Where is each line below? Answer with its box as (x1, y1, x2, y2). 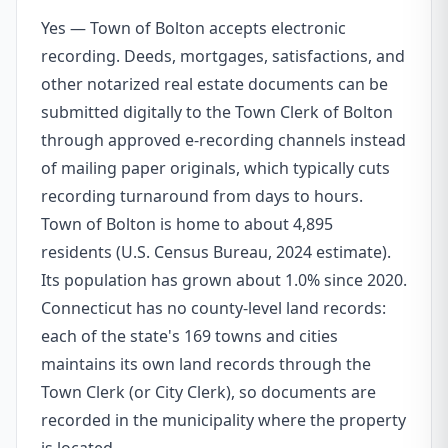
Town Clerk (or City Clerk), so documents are (41, 381, 376, 403)
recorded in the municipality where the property (41, 409, 406, 431)
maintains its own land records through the (41, 353, 371, 375)
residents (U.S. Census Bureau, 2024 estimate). (41, 241, 391, 263)
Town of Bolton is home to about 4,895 (41, 213, 333, 235)
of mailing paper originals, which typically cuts (41, 157, 390, 179)
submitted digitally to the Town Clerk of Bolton (41, 101, 393, 123)
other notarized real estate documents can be (41, 73, 388, 95)
